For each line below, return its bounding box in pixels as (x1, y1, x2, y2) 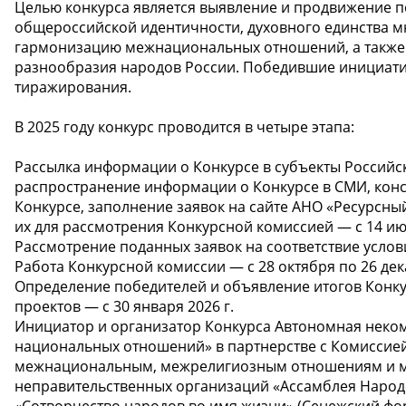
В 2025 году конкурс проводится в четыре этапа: (14, 116, 354, 137)
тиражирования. (14, 76, 131, 97)
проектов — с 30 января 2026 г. (14, 295, 234, 316)
